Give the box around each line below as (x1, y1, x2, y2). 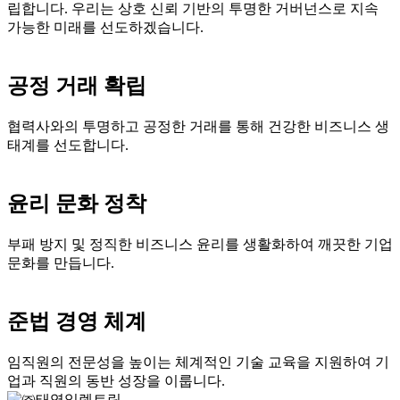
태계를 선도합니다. (7, 137, 129, 153)
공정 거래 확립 (7, 73, 146, 97)
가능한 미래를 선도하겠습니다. (7, 20, 204, 36)
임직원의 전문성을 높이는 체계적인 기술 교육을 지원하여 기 (7, 354, 389, 370)
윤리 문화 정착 (7, 191, 146, 215)
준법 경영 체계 (7, 309, 146, 333)
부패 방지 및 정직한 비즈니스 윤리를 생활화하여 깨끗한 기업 (7, 236, 393, 252)
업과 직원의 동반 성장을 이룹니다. (7, 372, 225, 388)
